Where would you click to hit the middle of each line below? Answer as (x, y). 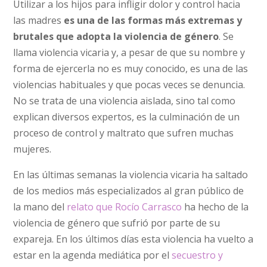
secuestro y (198, 255)
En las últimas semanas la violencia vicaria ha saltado (131, 174)
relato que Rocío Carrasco (125, 207)
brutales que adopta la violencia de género (116, 36)
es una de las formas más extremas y (153, 20)
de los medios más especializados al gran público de (129, 190)
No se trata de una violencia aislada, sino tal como (125, 100)
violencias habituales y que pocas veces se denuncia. (129, 84)
